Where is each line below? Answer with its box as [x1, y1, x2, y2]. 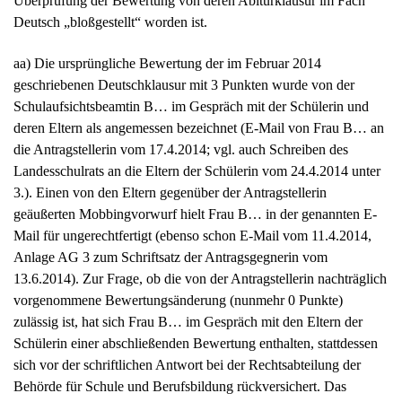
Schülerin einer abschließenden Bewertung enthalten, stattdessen [13, 336, 378, 352]
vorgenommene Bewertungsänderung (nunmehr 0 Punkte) [13, 293, 343, 309]
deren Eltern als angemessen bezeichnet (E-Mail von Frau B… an [13, 120, 384, 136]
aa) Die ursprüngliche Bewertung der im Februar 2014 [13, 56, 321, 72]
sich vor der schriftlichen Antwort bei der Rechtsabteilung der [13, 357, 361, 373]
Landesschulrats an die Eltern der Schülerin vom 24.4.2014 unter [13, 163, 380, 179]
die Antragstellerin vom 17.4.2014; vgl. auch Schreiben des [13, 142, 348, 158]
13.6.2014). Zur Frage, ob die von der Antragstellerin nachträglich [13, 271, 387, 287]
